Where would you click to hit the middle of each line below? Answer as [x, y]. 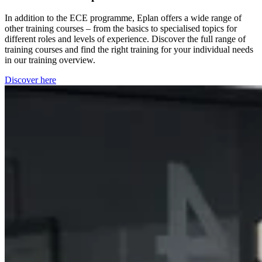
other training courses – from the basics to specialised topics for [121, 29]
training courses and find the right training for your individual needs [129, 50]
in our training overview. [52, 60]
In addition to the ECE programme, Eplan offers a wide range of [123, 18]
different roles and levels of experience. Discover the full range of [125, 39]
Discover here [30, 80]
